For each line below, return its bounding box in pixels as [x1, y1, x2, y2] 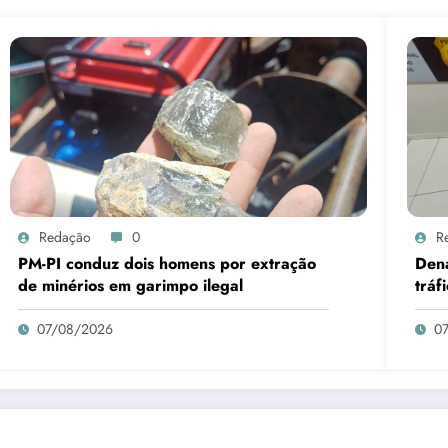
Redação [39, 227, 92, 248]
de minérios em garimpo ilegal [18, 274, 244, 298]
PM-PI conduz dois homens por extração [18, 252, 317, 276]
